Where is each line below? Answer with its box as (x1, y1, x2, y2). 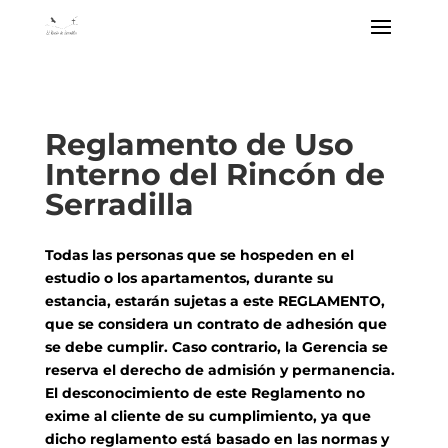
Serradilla (44, 186, 194, 223)
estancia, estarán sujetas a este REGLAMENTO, (44, 292, 385, 310)
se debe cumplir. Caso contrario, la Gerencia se (44, 338, 388, 356)
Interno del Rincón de (44, 156, 385, 193)
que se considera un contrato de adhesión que (44, 315, 387, 333)
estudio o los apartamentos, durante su (44, 269, 334, 287)
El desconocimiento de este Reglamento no (44, 384, 365, 402)
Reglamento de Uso (44, 126, 354, 163)
